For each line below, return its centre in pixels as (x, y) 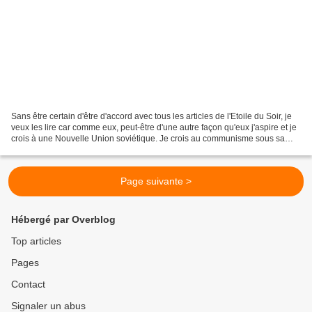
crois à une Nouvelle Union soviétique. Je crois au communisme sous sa (148, 138)
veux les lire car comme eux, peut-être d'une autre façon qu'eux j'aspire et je (154, 127)
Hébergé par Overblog (63, 219)
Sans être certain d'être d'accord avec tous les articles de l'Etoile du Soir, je (151, 116)
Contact (28, 284)
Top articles (36, 241)
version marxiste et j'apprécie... (69, 149)
